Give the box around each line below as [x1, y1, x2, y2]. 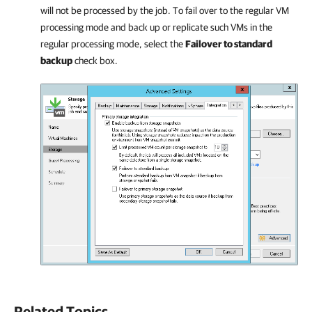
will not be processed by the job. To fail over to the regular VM [40, 4, 289, 16]
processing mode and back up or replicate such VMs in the [40, 21, 272, 33]
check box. [72, 54, 118, 66]
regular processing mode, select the [40, 38, 185, 49]
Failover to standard [185, 38, 272, 49]
